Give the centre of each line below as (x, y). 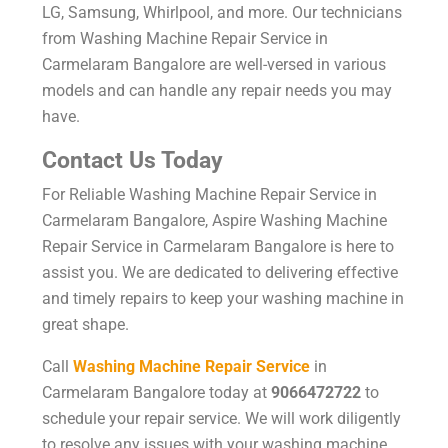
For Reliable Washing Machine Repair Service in (209, 194)
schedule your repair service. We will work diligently (221, 418)
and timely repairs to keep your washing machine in (223, 298)
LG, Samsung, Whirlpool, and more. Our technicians (222, 12)
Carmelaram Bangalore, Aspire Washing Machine (214, 220)
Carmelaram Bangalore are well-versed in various (214, 64)
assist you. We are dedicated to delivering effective (220, 272)
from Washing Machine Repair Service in (185, 38)
